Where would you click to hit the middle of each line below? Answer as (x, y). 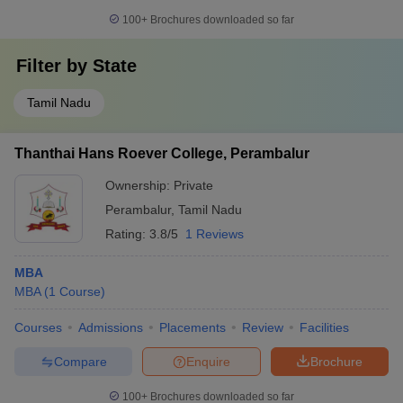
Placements (193, 327)
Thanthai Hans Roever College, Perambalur (162, 153)
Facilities (324, 327)
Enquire (208, 361)
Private (193, 185)
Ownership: (139, 185)
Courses (38, 327)
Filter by (54, 66)
